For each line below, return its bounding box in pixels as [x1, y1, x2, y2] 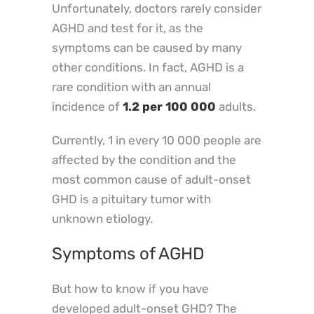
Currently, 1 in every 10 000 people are [52, 133, 261, 148]
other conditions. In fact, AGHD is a [52, 60, 244, 75]
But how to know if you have [52, 282, 209, 296]
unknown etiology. [52, 212, 153, 226]
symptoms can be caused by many [52, 41, 242, 55]
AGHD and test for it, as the [52, 21, 203, 36]
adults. [216, 100, 256, 114]
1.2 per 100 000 [123, 100, 216, 114]
